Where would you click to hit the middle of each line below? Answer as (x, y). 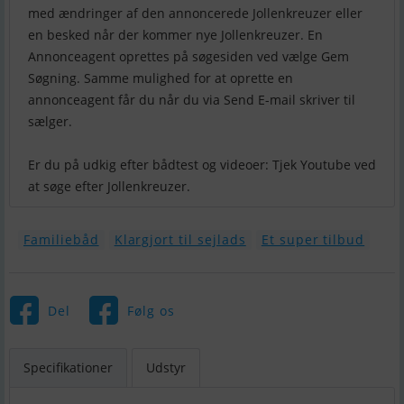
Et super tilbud (313, 240)
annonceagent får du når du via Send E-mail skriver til (192, 100)
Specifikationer (68, 368)
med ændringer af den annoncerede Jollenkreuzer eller (195, 14)
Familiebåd (61, 240)
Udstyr (166, 368)
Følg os (151, 310)
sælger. (50, 122)
